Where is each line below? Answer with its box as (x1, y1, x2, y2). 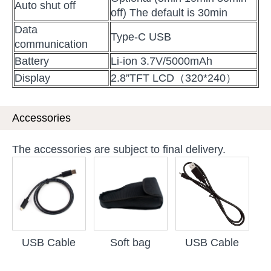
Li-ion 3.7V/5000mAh (111, 54, 212, 67)
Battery (15, 54, 49, 67)
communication (15, 38, 88, 50)
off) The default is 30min (111, 6, 227, 19)
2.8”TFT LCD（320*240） (111, 71, 237, 84)
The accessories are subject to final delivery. (12, 143, 226, 155)
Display (15, 71, 50, 84)
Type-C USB (111, 30, 171, 43)
